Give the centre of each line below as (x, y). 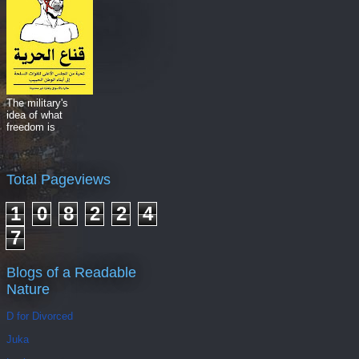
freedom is (31, 127)
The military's (37, 103)
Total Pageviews (58, 179)
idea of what (34, 115)
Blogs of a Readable (71, 272)
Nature (28, 289)
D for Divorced (40, 317)
